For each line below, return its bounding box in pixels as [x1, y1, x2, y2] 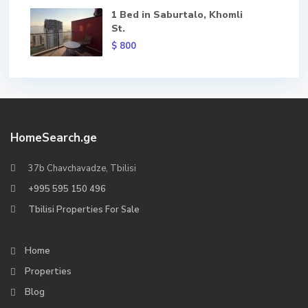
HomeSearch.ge [10, 130, 97, 146]
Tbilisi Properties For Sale [28, 203, 140, 216]
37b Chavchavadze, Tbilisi [28, 162, 136, 175]
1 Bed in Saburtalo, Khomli [111, 8, 243, 21]
